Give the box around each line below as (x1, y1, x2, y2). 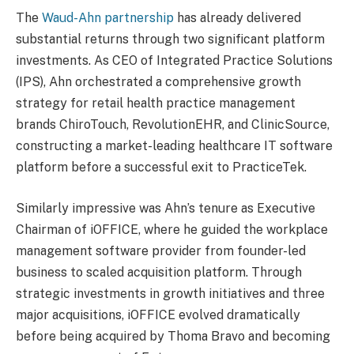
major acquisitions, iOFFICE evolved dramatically (16, 307, 300, 322)
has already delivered (174, 10, 301, 26)
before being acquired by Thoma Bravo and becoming (16, 328, 330, 344)
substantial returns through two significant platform (16, 32, 325, 47)
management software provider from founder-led (16, 243, 306, 258)
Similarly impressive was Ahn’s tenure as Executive (16, 200, 315, 216)
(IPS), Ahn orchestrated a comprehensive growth (16, 74, 301, 90)
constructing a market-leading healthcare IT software (16, 138, 333, 154)
